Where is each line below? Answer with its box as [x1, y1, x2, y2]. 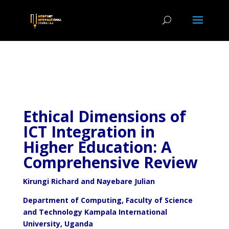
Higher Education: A [22, 136, 172, 157]
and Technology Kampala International [22, 207, 167, 217]
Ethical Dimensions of [22, 106, 186, 127]
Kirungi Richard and [22, 176, 97, 186]
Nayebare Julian [96, 176, 155, 186]
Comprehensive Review [22, 152, 198, 173]
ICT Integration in [22, 121, 155, 142]
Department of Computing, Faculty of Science [22, 195, 193, 205]
